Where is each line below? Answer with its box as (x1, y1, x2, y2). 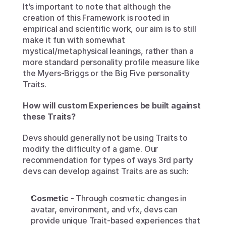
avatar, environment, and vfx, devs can (31, 204, 178, 215)
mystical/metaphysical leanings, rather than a (23, 46, 194, 56)
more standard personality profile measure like (23, 57, 200, 68)
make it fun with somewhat (23, 35, 125, 45)
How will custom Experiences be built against (23, 100, 201, 111)
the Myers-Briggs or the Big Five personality (23, 68, 190, 79)
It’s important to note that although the (23, 2, 171, 12)
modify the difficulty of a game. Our (23, 144, 158, 154)
